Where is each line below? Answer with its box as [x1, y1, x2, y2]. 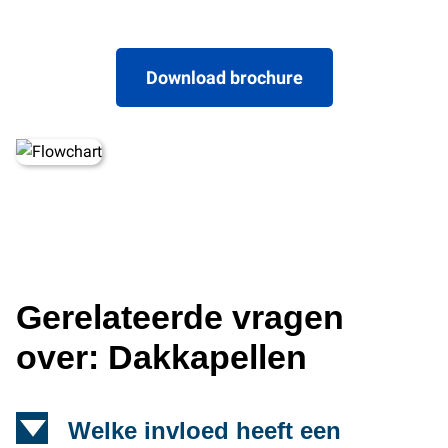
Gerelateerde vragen [16, 298, 344, 336]
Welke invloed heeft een [68, 416, 341, 444]
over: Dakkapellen [16, 338, 307, 376]
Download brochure [145, 66, 303, 88]
